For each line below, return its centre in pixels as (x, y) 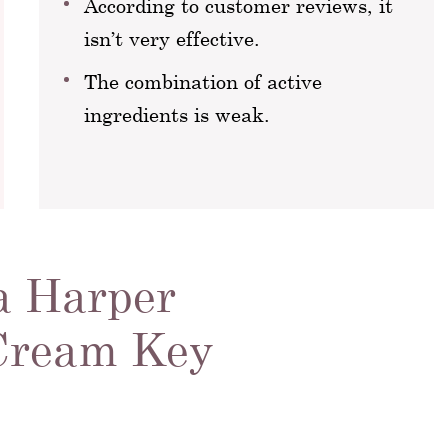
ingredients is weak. (177, 114)
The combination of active (203, 81)
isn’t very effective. (172, 38)
